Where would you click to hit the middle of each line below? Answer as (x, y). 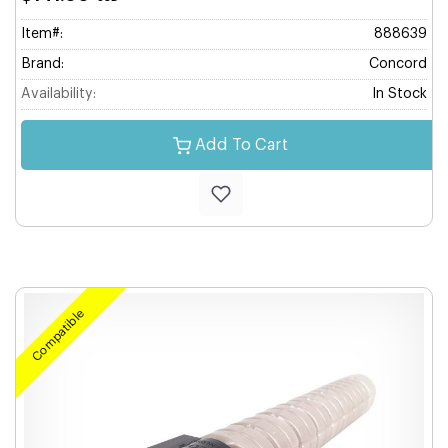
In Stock (399, 94)
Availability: (58, 94)
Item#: (42, 34)
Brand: (42, 64)
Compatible (58, 335)
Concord (398, 64)
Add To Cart (241, 145)
